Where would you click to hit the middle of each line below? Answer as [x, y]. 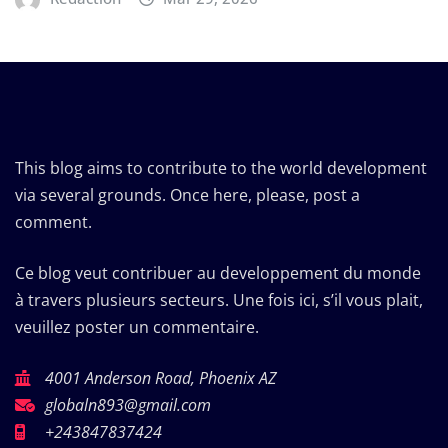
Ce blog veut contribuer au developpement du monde [218, 273]
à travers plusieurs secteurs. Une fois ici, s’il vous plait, [219, 300]
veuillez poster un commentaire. [137, 327]
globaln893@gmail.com [128, 405]
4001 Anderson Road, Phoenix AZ [161, 378]
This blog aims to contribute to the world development [221, 168]
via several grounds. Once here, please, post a [187, 195]
